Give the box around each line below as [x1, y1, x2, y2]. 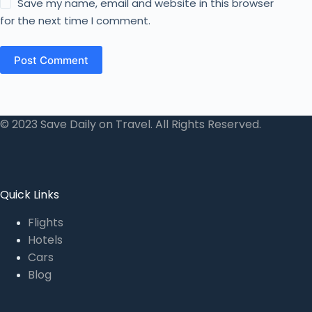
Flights [28, 214, 63, 231]
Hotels [28, 232, 63, 249]
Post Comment [14, 53, 88, 67]
